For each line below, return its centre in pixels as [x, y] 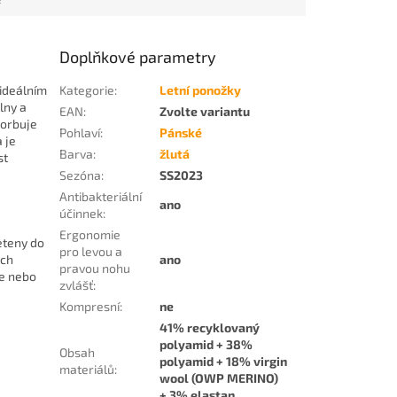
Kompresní [90, 307]
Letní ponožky [201, 90]
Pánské [181, 133]
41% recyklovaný [210, 328]
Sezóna [81, 175]
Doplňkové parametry [138, 57]
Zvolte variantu [205, 112]
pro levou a [91, 252]
